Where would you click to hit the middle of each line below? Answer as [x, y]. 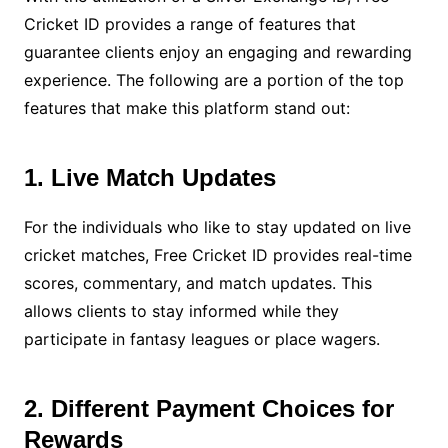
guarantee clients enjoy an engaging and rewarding [217, 52]
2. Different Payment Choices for [208, 409]
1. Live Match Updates [149, 178]
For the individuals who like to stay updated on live [217, 227]
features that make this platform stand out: [186, 108]
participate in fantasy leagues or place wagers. [201, 339]
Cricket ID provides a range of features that [189, 24]
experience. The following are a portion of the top [213, 80]
